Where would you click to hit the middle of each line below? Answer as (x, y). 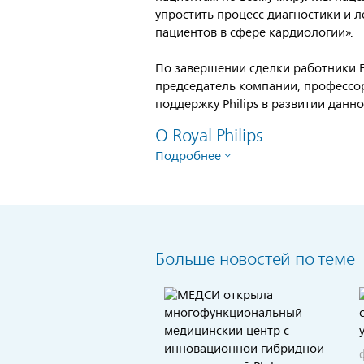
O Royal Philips (209, 136)
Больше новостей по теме (255, 259)
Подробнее (188, 156)
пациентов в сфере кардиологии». (255, 33)
